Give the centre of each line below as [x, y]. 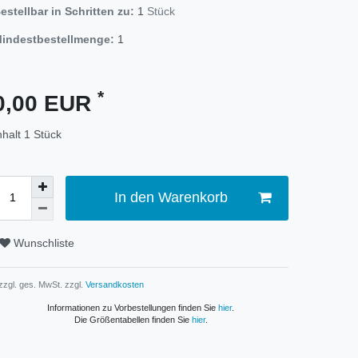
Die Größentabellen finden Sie [133, 319]
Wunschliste [44, 243]
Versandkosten [113, 284]
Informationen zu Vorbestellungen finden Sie [133, 307]
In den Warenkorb [171, 198]
